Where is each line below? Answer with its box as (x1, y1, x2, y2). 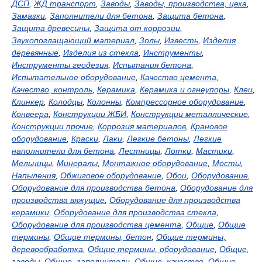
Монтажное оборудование (102, 158, 208, 168)
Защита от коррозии (94, 23, 180, 33)
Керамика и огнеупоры (140, 85, 229, 94)
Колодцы (49, 97, 82, 106)
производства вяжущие (12, 195, 105, 205)
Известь (164, 36, 198, 45)
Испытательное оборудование (12, 73, 136, 82)
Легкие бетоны (127, 134, 189, 143)
